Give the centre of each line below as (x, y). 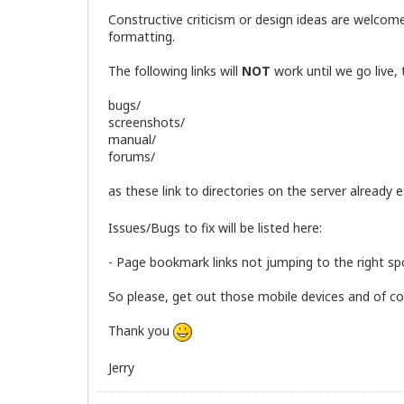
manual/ (132, 140)
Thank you (141, 330)
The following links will (175, 71)
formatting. (142, 37)
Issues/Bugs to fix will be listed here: (215, 227)
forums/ (132, 157)
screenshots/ (147, 123)
